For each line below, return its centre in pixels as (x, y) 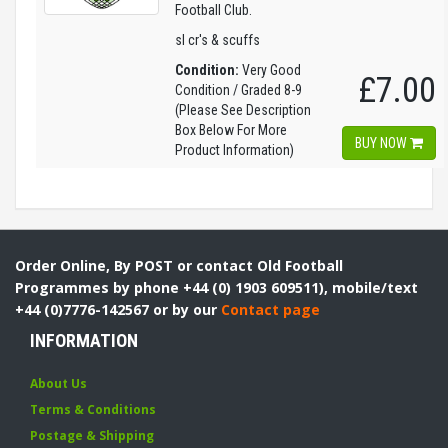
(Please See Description (243, 110)
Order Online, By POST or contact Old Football (179, 265)
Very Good (270, 70)
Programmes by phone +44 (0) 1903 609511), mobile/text (216, 287)
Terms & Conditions (93, 409)
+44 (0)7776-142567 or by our (118, 309)
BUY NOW (382, 143)
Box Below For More (231, 130)
